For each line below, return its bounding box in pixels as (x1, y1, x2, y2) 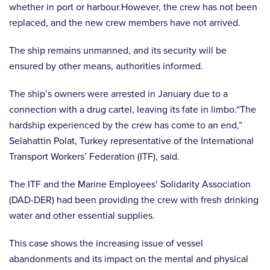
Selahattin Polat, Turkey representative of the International (9, 134, 254, 148)
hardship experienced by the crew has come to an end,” (9, 118, 242, 133)
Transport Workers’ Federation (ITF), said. (9, 149, 180, 164)
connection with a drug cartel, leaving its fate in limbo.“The (9, 102, 256, 117)
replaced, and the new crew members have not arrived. (9, 16, 240, 30)
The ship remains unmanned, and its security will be (9, 43, 227, 58)
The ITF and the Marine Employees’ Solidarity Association (9, 177, 251, 192)
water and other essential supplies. (9, 209, 155, 223)
